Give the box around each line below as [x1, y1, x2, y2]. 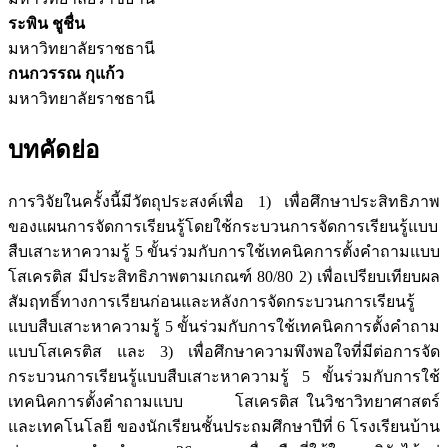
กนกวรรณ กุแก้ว [8, 64, 124, 82]
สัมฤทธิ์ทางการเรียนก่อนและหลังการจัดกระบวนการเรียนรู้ [8, 293, 415, 311]
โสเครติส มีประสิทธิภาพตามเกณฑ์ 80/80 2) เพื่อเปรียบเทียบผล [8, 268, 440, 286]
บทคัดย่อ [8, 137, 99, 164]
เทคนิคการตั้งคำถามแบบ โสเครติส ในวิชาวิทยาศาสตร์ [8, 393, 440, 411]
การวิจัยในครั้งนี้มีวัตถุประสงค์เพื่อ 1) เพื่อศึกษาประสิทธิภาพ [8, 193, 440, 211]
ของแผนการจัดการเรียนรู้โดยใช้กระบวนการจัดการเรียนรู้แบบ [8, 218, 438, 236]
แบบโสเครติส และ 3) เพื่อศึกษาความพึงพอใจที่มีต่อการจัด [8, 343, 440, 361]
